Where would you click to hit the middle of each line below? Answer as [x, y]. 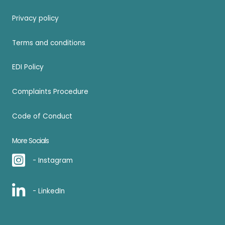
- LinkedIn [49, 191]
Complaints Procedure [50, 92]
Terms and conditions [49, 43]
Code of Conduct [42, 117]
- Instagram [53, 161]
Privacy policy [35, 18]
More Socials [30, 141]
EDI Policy [28, 67]
